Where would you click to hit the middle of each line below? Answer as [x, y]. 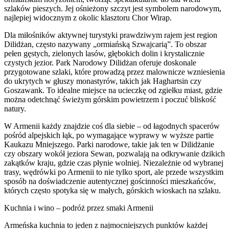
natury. [15, 108]
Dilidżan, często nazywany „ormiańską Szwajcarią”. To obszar [105, 44]
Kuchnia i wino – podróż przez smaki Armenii [79, 208]
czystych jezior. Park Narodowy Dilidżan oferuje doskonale [100, 62]
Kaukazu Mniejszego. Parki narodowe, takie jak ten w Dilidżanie [109, 144]
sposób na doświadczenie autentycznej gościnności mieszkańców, [110, 181]
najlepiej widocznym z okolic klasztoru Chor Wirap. [88, 17]
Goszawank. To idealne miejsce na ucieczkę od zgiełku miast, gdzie [113, 90]
